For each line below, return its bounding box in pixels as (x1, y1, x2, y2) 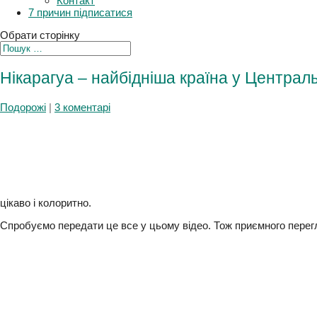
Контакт (57, 12, 97, 25)
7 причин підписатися (28, 25, 133, 38)
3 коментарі (57, 120, 115, 134)
